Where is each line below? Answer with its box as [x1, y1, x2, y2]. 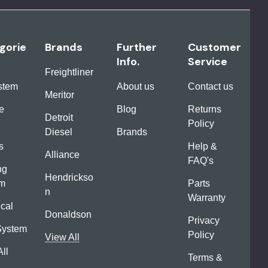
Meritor [45, 90, 75, 100]
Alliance [45, 150, 80, 160]
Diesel [45, 127, 73, 138]
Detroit [45, 112, 74, 123]
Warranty [187, 193, 226, 203]
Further [116, 40, 157, 55]
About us [116, 81, 154, 92]
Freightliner [45, 67, 94, 78]
